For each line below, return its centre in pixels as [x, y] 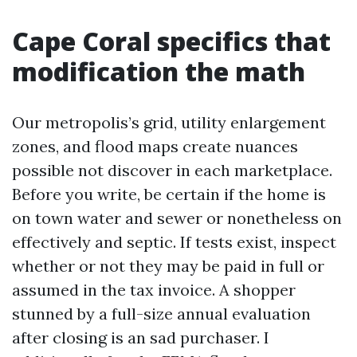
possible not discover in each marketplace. [172, 170]
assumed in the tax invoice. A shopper [154, 290]
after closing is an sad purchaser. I [141, 337]
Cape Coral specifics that [171, 41]
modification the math [159, 71]
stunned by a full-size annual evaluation [161, 314]
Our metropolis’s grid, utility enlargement [169, 122]
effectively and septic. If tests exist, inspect [174, 242]
